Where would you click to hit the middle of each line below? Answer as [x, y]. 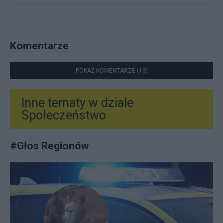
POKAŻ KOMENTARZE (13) [111, 71]
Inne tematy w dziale [77, 103]
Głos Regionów [53, 146]
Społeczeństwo [64, 115]
